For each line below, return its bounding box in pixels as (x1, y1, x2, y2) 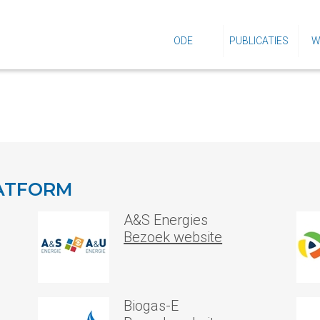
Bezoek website (124, 229, 223, 246)
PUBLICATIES (229, 35, 289, 46)
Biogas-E (124, 297, 179, 314)
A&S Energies (124, 211, 209, 229)
